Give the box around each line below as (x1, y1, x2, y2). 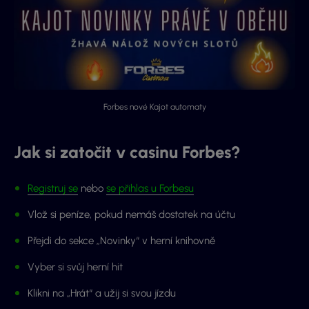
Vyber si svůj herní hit (28, 261, 126, 274)
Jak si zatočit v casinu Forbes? (14, 142, 241, 163)
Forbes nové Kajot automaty (103, 102, 206, 112)
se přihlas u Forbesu (106, 182, 194, 195)
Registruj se (28, 182, 78, 195)
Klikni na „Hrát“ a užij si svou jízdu (28, 287, 176, 300)
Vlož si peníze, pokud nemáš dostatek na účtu (28, 208, 235, 221)
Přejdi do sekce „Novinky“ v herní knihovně (28, 235, 215, 248)
